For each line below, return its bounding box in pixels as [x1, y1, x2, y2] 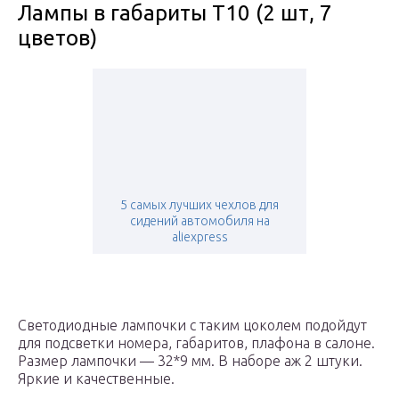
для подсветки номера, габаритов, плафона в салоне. [18, 335, 375, 352]
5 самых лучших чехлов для [120, 198, 279, 213]
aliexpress [171, 230, 228, 245]
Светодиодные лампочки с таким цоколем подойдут [18, 317, 367, 334]
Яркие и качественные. [18, 370, 175, 387]
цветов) [18, 26, 97, 51]
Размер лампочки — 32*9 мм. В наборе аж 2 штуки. [18, 353, 362, 370]
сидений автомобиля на [129, 214, 270, 229]
